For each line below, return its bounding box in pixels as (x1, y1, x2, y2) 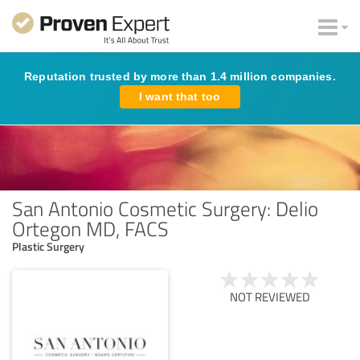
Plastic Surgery (12, 238, 84, 254)
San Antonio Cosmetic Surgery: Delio (12, 194, 318, 222)
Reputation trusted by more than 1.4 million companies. (24, 70, 336, 83)
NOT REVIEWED (230, 288, 310, 305)
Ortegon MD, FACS (12, 214, 169, 242)
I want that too (139, 90, 221, 103)
